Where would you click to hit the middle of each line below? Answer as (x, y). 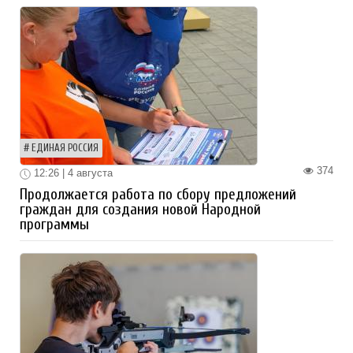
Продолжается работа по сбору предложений (158, 194)
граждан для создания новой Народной (140, 209)
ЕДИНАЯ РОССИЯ (65, 149)
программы (54, 224)
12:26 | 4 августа (72, 173)
